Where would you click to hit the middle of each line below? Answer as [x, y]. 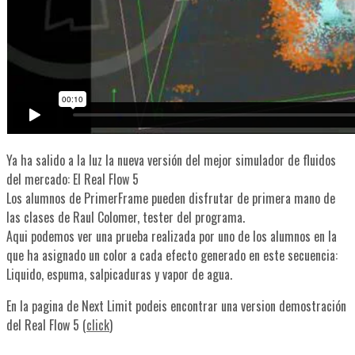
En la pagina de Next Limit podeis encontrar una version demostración [176, 306]
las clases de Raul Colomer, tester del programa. [126, 218]
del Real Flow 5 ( [46, 325]
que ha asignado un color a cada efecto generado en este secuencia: [172, 256]
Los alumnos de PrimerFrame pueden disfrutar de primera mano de [171, 198]
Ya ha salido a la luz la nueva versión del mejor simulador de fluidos [171, 160]
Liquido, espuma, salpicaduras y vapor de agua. [119, 275]
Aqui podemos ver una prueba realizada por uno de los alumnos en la [172, 237]
